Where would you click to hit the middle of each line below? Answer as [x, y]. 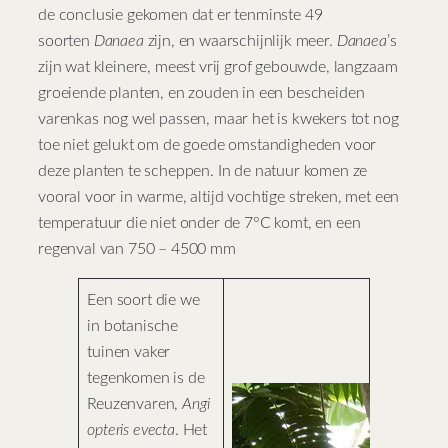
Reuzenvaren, [135, 404]
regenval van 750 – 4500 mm [137, 249]
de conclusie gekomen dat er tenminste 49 [180, 15]
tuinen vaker [129, 352]
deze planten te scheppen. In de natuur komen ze [203, 171]
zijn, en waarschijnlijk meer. [240, 41]
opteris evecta [131, 430]
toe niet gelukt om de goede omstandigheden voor [207, 145]
